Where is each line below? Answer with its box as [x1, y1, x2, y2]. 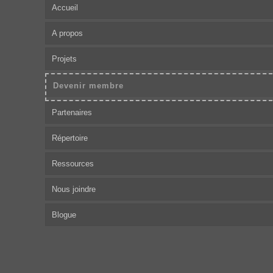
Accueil [52, 3, 78, 12]
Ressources [52, 159, 94, 168]
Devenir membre [53, 81, 124, 90]
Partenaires [52, 108, 92, 117]
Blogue [52, 210, 76, 219]
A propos [52, 29, 83, 38]
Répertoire [52, 133, 88, 143]
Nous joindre [52, 185, 96, 194]
